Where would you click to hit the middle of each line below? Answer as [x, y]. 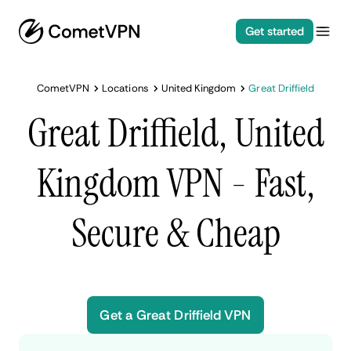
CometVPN [63, 88]
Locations [125, 88]
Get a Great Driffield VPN [175, 315]
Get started [274, 31]
